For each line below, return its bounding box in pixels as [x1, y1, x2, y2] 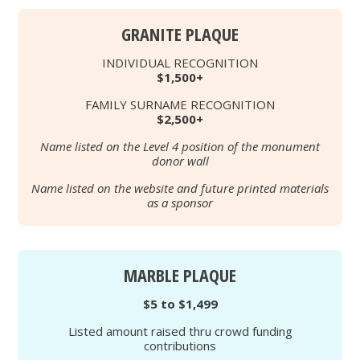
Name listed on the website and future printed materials [31, 180, 329, 196]
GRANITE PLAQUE [121, 22, 239, 46]
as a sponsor [147, 194, 213, 211]
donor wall [151, 153, 209, 169]
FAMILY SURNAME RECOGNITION [85, 96, 275, 112]
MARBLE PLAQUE [124, 263, 236, 287]
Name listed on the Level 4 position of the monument [40, 138, 320, 154]
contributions [144, 337, 216, 354]
